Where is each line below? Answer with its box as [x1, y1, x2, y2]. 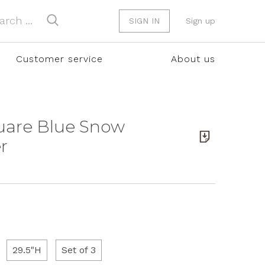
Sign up [186, 16, 215, 25]
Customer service [15, 53, 103, 64]
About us [170, 53, 215, 64]
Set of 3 [62, 244, 96, 256]
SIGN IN [129, 16, 160, 25]
